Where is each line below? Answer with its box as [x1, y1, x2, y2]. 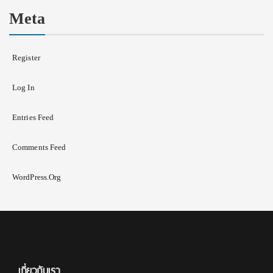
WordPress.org [12, 172, 62, 182]
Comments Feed [12, 142, 66, 152]
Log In [12, 82, 35, 92]
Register [12, 52, 40, 62]
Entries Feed [12, 112, 54, 122]
